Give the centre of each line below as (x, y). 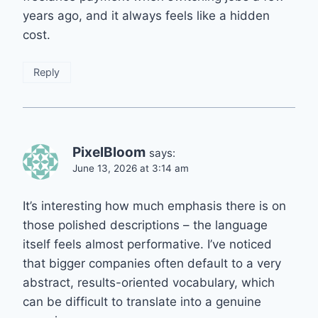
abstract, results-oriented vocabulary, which (149, 283)
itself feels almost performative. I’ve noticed (147, 245)
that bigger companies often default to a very (152, 264)
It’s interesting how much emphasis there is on (154, 206)
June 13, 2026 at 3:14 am (131, 169)
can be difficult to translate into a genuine (142, 302)
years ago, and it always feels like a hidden (146, 16)
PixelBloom (109, 153)
